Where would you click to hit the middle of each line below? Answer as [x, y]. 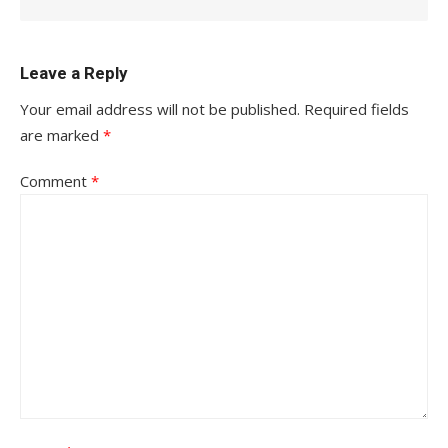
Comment [55, 181]
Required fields [356, 109]
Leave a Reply [73, 73]
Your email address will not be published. [160, 109]
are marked [61, 135]
